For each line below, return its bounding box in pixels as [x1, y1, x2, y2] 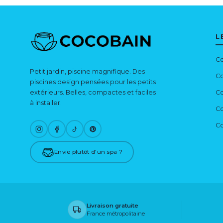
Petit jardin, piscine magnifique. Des [30, 68, 145, 76]
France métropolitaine [86, 210, 145, 218]
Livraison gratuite [86, 202, 138, 210]
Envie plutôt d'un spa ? [54, 148, 122, 156]
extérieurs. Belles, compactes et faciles [30, 89, 156, 97]
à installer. [30, 99, 62, 107]
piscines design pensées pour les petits [30, 78, 156, 86]
